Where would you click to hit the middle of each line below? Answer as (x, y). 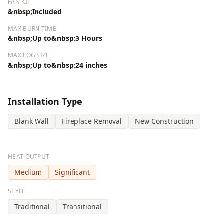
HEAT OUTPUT (29, 157)
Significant (72, 172)
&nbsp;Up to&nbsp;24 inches (57, 65)
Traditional (32, 207)
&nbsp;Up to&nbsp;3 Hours (55, 38)
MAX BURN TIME (32, 29)
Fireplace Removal (92, 121)
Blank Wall (32, 121)
